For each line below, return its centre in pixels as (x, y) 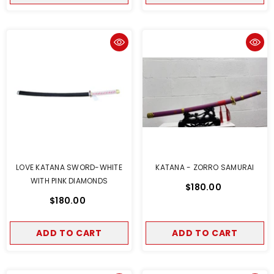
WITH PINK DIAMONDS (69, 181)
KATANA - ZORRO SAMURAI (205, 167)
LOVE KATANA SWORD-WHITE (69, 167)
